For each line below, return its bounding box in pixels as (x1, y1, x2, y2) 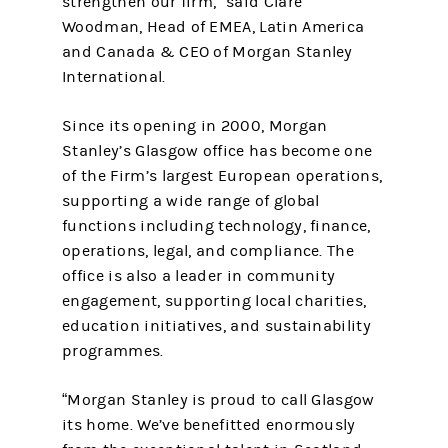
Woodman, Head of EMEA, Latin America (62, 18, 365, 36)
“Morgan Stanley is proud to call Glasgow (62, 391, 375, 409)
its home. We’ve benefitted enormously (62, 416, 356, 434)
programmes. (62, 342, 164, 360)
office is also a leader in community (62, 267, 336, 285)
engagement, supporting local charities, (62, 292, 367, 310)
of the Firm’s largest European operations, (62, 167, 383, 185)
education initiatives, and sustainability (62, 317, 371, 335)
